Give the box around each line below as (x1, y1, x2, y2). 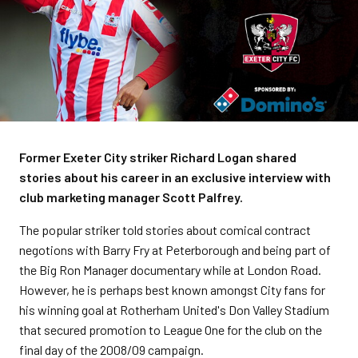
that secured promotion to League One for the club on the (19, 322, 322, 337)
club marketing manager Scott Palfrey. (19, 189, 243, 205)
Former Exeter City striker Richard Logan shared (19, 149, 296, 165)
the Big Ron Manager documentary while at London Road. (19, 262, 321, 277)
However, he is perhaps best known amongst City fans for (19, 282, 325, 297)
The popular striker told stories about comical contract (19, 222, 311, 237)
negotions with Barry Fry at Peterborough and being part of (19, 242, 331, 257)
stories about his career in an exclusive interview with (19, 169, 331, 185)
